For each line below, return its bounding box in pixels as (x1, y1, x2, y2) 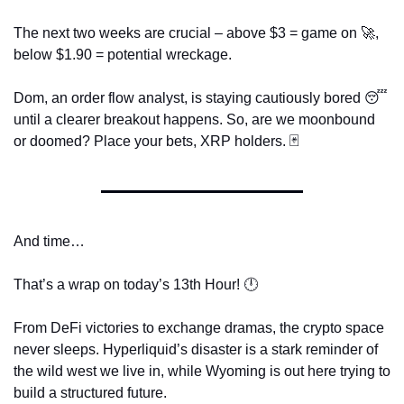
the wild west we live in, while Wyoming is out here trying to (14, 363, 390, 380)
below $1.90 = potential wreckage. (14, 47, 235, 63)
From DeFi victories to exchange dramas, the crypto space (14, 320, 384, 336)
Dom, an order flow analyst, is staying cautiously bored (14, 90, 364, 106)
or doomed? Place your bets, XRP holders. (14, 133, 289, 150)
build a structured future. (14, 385, 167, 401)
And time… (14, 234, 85, 250)
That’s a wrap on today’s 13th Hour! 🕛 (14, 277, 258, 293)
